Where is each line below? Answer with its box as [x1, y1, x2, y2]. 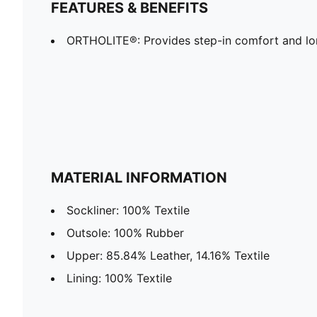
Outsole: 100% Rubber [67, 226, 184, 241]
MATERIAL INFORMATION [51, 169, 227, 187]
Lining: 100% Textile [67, 271, 172, 286]
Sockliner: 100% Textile [67, 203, 190, 218]
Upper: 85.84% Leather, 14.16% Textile [67, 248, 270, 263]
